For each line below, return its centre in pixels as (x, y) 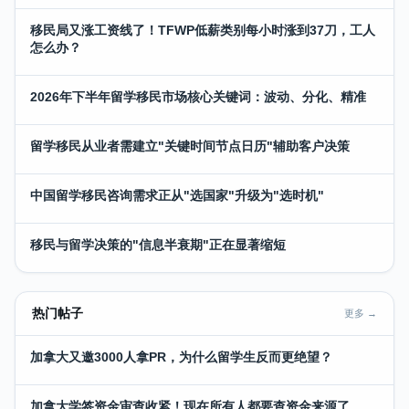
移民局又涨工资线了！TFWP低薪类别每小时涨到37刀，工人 (203, 30)
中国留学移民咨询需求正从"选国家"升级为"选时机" (177, 195)
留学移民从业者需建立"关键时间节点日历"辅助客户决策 (190, 146)
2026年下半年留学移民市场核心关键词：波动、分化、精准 (198, 96)
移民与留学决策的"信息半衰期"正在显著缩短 (158, 244)
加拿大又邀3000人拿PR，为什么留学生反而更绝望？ (181, 357)
